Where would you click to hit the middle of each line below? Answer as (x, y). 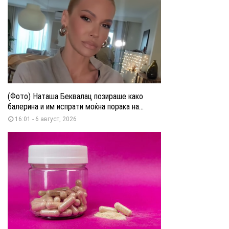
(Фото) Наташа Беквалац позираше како (75, 96)
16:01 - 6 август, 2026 (46, 119)
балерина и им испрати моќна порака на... (76, 106)
